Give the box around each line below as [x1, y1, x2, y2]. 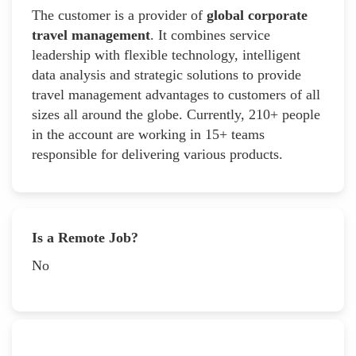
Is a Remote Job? [32, 229, 138, 246]
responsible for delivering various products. [32, 145, 283, 162]
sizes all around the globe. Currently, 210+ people [32, 106, 320, 122]
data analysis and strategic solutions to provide [32, 66, 301, 83]
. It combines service [150, 26, 270, 43]
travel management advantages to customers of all [32, 86, 320, 103]
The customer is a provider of [32, 6, 207, 23]
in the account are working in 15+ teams [32, 126, 265, 142]
